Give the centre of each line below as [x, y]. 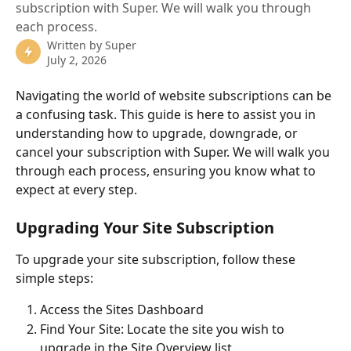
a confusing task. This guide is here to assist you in [167, 114]
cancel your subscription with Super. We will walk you [174, 152]
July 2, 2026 [77, 60]
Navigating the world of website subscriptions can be [175, 96]
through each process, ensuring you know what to [167, 171]
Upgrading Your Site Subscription [145, 228]
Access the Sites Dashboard [122, 310]
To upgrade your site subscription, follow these [157, 260]
